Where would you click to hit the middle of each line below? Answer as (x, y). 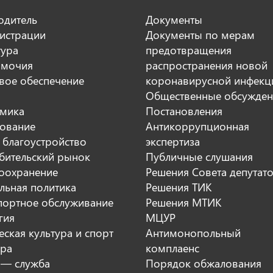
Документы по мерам (200, 34)
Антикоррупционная (197, 126)
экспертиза (173, 141)
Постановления (184, 111)
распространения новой (207, 65)
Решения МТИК (183, 202)
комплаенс (172, 248)
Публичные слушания (199, 156)
